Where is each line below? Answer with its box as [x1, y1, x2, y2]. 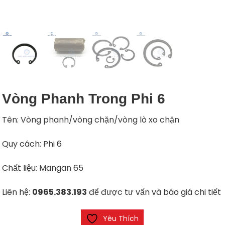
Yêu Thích [103, 213, 139, 223]
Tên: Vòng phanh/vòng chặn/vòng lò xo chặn [2, 114, 180, 126]
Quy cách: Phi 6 [2, 138, 62, 150]
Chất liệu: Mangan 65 [2, 162, 84, 174]
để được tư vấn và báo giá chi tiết [87, 186, 221, 198]
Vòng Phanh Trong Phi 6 [2, 90, 166, 106]
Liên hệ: [2, 186, 33, 198]
